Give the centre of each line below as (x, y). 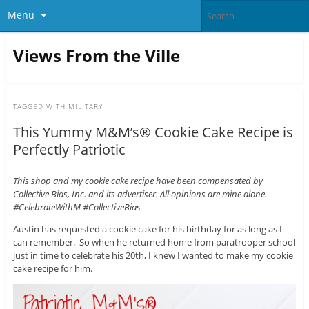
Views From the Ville (96, 55)
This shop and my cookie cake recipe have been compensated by (138, 181)
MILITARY (85, 107)
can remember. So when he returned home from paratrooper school (154, 242)
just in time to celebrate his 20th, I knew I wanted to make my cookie (153, 256)
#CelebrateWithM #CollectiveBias (77, 207)
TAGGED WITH (40, 107)
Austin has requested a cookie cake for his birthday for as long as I (147, 229)
